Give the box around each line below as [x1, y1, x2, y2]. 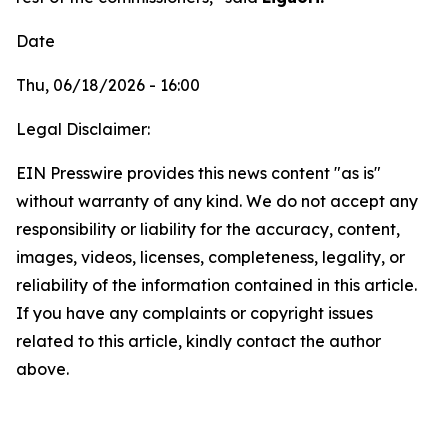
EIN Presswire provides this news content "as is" [16, 163, 381, 183]
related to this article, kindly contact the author [16, 331, 381, 351]
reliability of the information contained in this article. [16, 275, 417, 295]
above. [16, 359, 69, 379]
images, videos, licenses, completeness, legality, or [16, 247, 405, 267]
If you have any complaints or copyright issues [16, 303, 373, 323]
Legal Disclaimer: [16, 119, 150, 139]
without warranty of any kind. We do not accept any [16, 191, 418, 211]
